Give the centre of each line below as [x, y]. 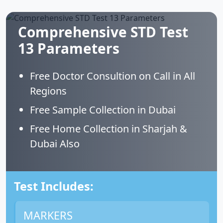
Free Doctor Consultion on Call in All [112, 76]
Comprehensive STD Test [103, 32]
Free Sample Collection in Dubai [103, 110]
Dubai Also [55, 144]
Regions [48, 91]
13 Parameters [69, 48]
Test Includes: [54, 186]
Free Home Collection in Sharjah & [109, 129]
